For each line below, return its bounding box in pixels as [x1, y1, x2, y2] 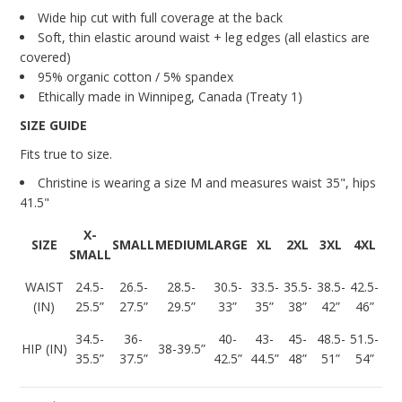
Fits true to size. [20, 145, 113, 163]
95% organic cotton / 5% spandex [38, 68, 234, 86]
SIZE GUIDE [20, 117, 88, 135]
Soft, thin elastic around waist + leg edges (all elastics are [38, 29, 371, 47]
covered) [20, 48, 72, 66]
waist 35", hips [288, 174, 377, 192]
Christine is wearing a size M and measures [38, 174, 289, 192]
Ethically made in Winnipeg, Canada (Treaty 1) [38, 88, 303, 106]
